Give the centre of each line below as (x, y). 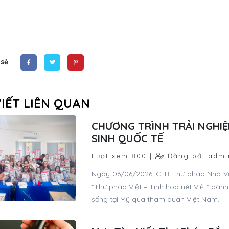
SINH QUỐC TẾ (127, 138)
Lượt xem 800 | (123, 156)
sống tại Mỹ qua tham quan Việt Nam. (155, 199)
